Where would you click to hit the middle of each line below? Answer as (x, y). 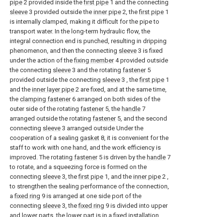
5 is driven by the (122, 157)
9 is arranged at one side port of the (91, 196)
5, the (113, 109)
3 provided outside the (61, 12)
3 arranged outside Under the (102, 128)
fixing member (94, 60)
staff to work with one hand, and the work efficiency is (85, 147)
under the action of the (42, 60)
